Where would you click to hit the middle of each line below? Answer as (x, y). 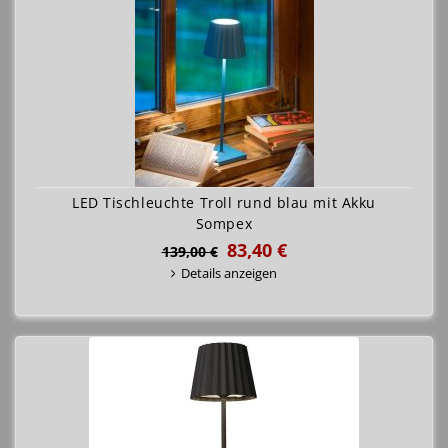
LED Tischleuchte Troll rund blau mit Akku (224, 202)
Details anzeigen (229, 273)
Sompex (224, 223)
